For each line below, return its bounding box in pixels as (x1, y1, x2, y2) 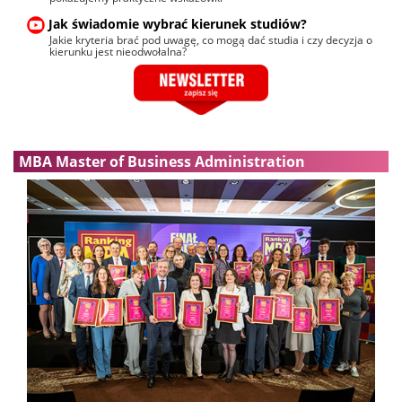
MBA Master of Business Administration (19, 151, 305, 171)
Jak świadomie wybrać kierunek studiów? (45, 14, 307, 32)
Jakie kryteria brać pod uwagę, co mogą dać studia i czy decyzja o (49, 31, 372, 48)
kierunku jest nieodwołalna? (49, 43, 187, 59)
